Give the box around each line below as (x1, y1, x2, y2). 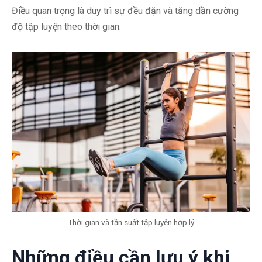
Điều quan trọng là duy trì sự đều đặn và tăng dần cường (12, 5, 239, 17)
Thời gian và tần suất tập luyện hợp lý (68, 217, 194, 227)
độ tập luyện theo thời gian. (12, 21, 121, 33)
